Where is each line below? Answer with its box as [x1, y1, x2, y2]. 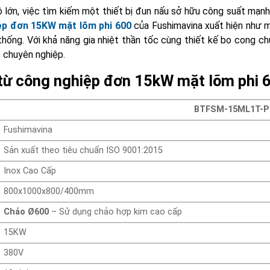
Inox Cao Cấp [4, 165, 57, 176]
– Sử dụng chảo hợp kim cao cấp [51, 206, 183, 217]
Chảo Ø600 [4, 206, 52, 217]
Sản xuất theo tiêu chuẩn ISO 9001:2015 [4, 145, 163, 155]
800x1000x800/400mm [4, 186, 95, 196]
